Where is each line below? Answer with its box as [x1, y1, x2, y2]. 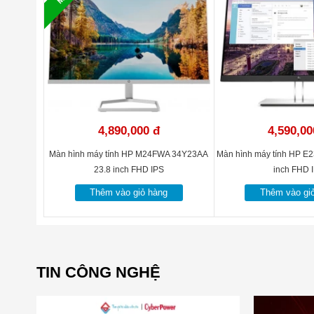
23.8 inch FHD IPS [93, 165, 164, 175]
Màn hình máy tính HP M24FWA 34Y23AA [49, 149, 209, 159]
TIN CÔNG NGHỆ [36, 264, 161, 281]
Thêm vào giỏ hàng [90, 187, 168, 198]
